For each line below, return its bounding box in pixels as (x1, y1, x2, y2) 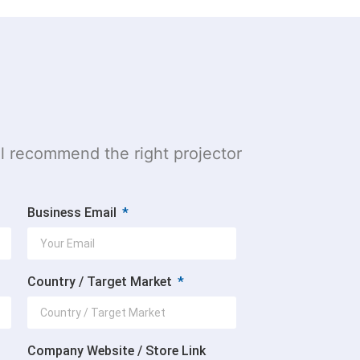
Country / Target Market (27, 274, 175, 289)
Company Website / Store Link (27, 343, 206, 358)
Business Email (27, 205, 120, 220)
